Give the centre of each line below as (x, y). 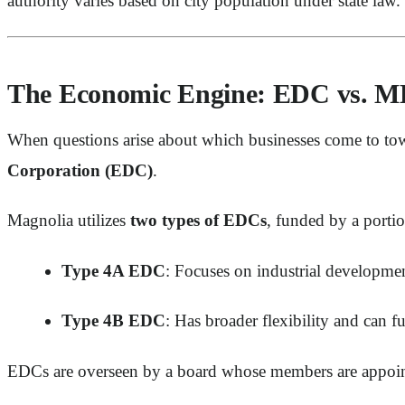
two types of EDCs (198, 221)
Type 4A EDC (113, 270)
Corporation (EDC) (80, 170)
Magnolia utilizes (69, 221)
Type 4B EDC (113, 321)
